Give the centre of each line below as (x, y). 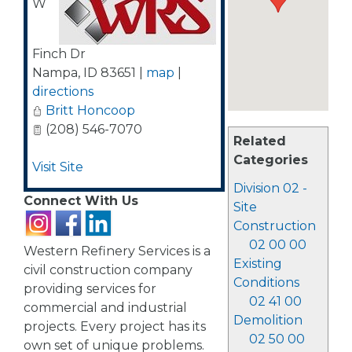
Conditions (266, 282)
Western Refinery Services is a (117, 251)
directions (63, 92)
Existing (257, 264)
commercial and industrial (105, 308)
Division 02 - (270, 188)
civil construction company (108, 270)
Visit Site (58, 167)
